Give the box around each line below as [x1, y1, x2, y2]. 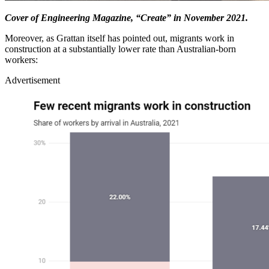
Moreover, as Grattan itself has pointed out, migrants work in [5, 32, 234, 43]
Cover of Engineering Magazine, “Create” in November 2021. [5, 12, 248, 23]
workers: [5, 54, 38, 65]
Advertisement [5, 74, 60, 85]
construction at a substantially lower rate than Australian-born [5, 43, 236, 54]
